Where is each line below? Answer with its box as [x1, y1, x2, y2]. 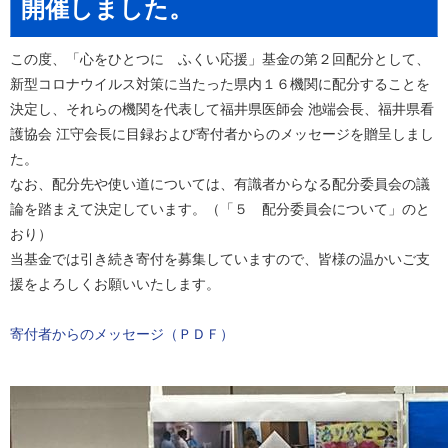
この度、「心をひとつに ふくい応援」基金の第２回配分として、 [10, 51, 430, 67]
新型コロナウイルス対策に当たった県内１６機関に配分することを [10, 76, 430, 92]
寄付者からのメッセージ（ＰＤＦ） [10, 326, 234, 342]
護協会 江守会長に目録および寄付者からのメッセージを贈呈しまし [10, 126, 434, 142]
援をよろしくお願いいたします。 [10, 276, 220, 292]
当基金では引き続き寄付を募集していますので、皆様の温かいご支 [10, 251, 430, 267]
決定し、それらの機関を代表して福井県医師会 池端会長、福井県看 [10, 101, 434, 117]
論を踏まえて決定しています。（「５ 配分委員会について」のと [10, 201, 430, 217]
